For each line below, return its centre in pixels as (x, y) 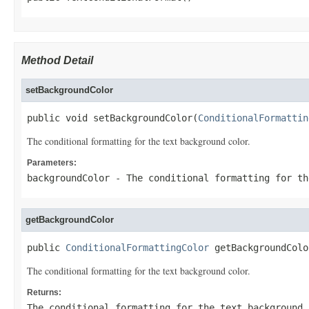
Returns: (44, 292)
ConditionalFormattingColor (137, 248)
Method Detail (57, 60)
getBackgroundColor (70, 220)
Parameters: (52, 163)
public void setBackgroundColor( (112, 118)
